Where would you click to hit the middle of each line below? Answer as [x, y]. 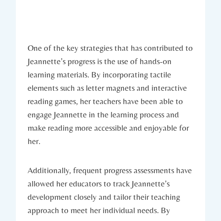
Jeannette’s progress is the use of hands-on [100, 61]
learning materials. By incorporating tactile [99, 74]
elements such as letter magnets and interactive [107, 88]
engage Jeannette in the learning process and [103, 114]
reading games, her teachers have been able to [105, 101]
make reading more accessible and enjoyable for [108, 128]
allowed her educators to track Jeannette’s [99, 183]
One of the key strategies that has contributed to [110, 48]
